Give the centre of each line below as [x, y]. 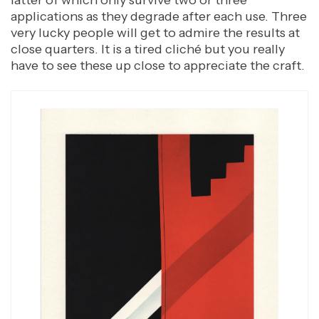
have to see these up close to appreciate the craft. [159, 65]
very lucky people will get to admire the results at [155, 32]
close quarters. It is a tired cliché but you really [148, 49]
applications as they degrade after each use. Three [159, 16]
